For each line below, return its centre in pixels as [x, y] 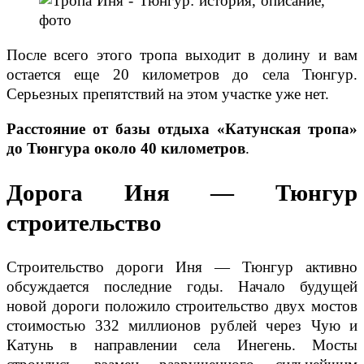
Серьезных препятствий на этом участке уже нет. [168, 94]
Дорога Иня [109, 193]
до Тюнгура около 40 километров [126, 149]
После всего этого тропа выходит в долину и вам [182, 55]
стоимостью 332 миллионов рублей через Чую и [182, 325]
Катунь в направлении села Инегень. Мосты [182, 344]
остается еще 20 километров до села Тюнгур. [182, 75]
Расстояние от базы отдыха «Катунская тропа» [182, 129]
